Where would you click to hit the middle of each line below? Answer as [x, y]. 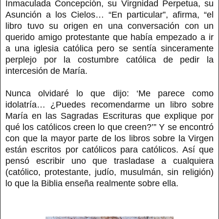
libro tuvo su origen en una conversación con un [109, 26]
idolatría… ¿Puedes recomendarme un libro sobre [109, 104]
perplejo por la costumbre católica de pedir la [109, 59]
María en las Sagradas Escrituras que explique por [109, 116]
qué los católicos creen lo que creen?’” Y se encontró [109, 127]
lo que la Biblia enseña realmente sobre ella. [92, 183]
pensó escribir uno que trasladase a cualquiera [109, 161]
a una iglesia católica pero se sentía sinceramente [109, 48]
